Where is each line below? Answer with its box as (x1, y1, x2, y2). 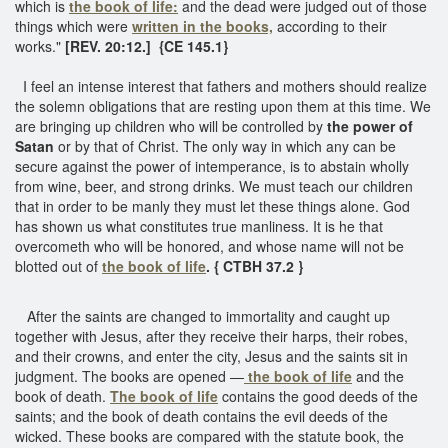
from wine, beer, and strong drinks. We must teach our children (15, 175, 413, 196)
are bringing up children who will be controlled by (15, 115, 327, 136)
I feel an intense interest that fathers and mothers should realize (15, 75, 427, 96)
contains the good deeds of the (222, 385, 418, 406)
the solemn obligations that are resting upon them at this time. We (15, 95, 431, 116)
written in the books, (132, 15, 273, 36)
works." (15, 35, 61, 56)
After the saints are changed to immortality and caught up (15, 305, 390, 326)
